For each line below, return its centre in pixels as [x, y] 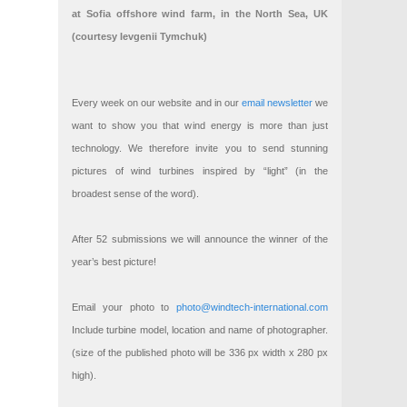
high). [84, 375]
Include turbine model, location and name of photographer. [200, 330]
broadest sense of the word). [135, 194]
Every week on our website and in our [157, 103]
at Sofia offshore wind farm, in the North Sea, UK [200, 14]
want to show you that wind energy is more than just [200, 125]
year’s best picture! [114, 262]
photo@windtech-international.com [252, 307]
